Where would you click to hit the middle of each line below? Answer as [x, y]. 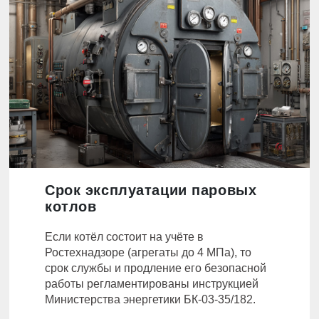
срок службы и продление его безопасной [156, 268]
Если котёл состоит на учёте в [124, 237]
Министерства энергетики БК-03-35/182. [150, 300]
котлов [71, 207]
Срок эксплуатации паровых [151, 190]
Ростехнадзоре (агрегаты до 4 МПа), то [148, 253]
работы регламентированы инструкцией [152, 284]
